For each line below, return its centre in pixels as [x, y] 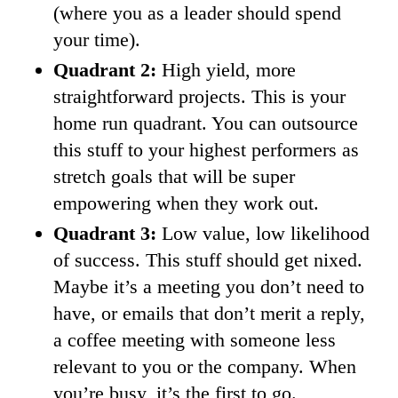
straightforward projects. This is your [199, 97]
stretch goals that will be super [174, 177]
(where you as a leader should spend [197, 13]
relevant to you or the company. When [205, 367]
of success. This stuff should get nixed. [208, 260]
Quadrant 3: [105, 234]
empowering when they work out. [186, 203]
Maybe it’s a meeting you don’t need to [209, 287]
